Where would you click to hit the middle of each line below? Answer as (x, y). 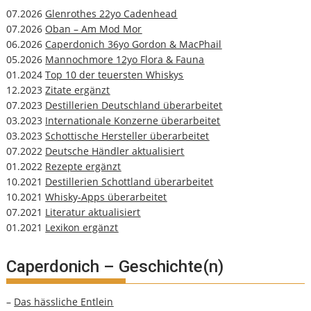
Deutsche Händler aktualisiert (115, 151)
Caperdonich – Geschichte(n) (115, 267)
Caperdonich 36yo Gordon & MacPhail (134, 44)
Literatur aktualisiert (93, 212)
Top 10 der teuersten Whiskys (115, 75)
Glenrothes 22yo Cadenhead (111, 14)
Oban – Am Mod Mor (94, 29)
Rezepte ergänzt (83, 167)
